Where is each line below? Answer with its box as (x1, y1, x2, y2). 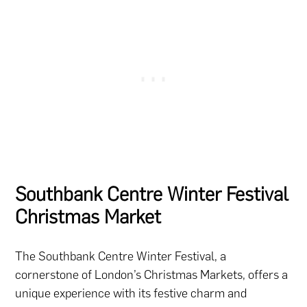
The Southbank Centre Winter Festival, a (15, 249, 227, 264)
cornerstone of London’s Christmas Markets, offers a (15, 267, 288, 282)
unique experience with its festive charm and (15, 286, 247, 301)
